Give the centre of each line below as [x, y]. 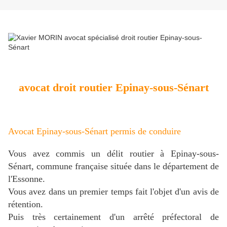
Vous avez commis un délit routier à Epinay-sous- [113, 153]
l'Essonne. [27, 179]
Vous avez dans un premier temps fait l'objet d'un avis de [113, 191]
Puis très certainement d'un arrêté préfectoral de [113, 217]
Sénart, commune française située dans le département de [113, 166]
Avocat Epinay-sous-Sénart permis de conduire [94, 131]
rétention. [26, 204]
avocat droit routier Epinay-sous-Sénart [113, 87]
